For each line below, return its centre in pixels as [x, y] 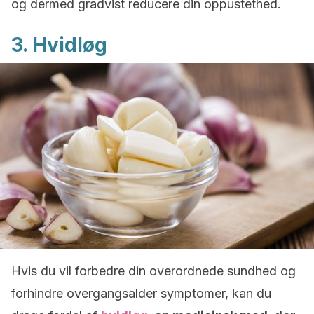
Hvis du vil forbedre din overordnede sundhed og [153, 271]
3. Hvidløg [59, 45]
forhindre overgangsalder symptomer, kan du [141, 293]
